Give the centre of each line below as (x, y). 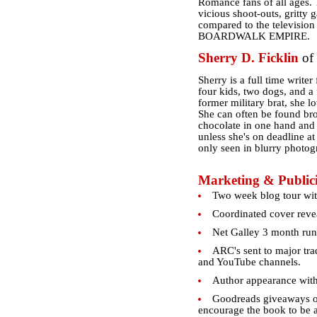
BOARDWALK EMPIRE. (254, 36)
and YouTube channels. (249, 262)
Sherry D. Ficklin (250, 58)
